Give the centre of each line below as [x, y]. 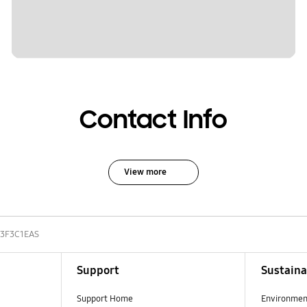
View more [145, 172]
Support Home [105, 298]
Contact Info [153, 120]
